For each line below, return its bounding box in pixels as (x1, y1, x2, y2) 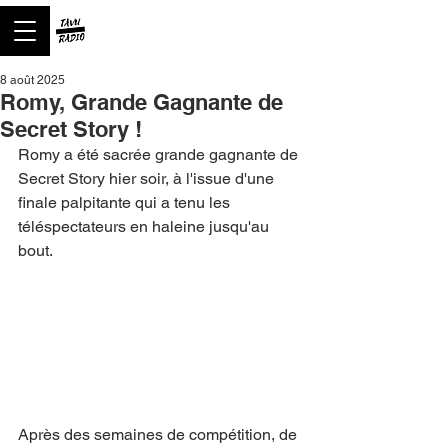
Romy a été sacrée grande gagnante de (18, 145, 302, 164)
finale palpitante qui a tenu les (18, 193, 234, 212)
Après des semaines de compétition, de (18, 424, 301, 444)
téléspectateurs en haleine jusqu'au (18, 217, 273, 236)
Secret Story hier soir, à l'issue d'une (18, 169, 278, 188)
